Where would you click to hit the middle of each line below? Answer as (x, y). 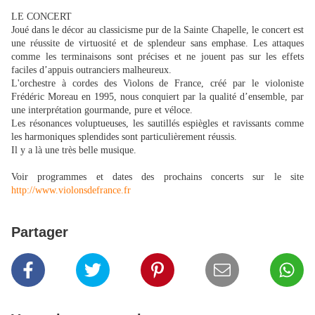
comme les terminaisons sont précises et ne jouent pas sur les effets (157, 56)
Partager (40, 232)
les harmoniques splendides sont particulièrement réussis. (124, 136)
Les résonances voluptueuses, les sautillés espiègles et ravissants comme (157, 123)
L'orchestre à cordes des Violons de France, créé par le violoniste (157, 83)
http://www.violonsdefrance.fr (71, 190)
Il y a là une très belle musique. (74, 150)
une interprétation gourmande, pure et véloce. (102, 110)
